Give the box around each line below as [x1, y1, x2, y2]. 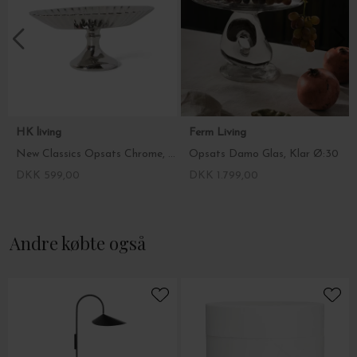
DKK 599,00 [16, 169, 80, 182]
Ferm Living [188, 126, 249, 139]
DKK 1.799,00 [188, 169, 258, 182]
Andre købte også [10, 230, 146, 255]
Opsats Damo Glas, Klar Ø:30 [188, 147, 339, 160]
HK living [16, 126, 65, 139]
